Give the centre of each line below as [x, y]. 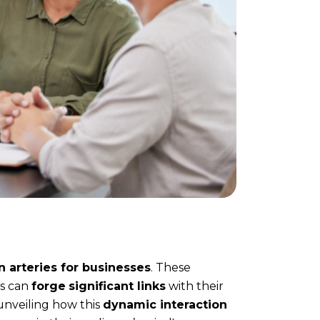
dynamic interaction [165, 304]
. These [171, 267]
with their [195, 286]
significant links [117, 286]
